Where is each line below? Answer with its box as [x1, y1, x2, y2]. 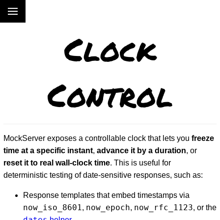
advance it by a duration [96, 146, 186, 155]
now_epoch [85, 202, 130, 212]
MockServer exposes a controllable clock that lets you [3, 134, 192, 142]
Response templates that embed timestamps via [23, 191, 190, 199]
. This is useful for [110, 158, 171, 167]
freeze [191, 134, 214, 142]
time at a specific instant [3, 146, 93, 155]
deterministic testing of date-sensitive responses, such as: [3, 170, 203, 179]
